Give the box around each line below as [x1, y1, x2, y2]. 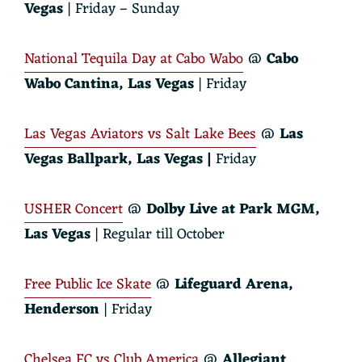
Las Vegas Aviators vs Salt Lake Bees [24, 120, 256, 147]
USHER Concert [24, 196, 123, 222]
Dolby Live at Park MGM [146, 196, 315, 222]
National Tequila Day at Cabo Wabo [24, 45, 243, 72]
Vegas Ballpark [24, 145, 128, 172]
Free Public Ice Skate [24, 271, 151, 297]
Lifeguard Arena [175, 271, 288, 297]
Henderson [24, 296, 99, 322]
